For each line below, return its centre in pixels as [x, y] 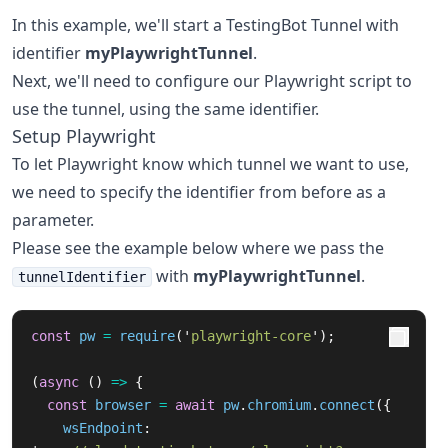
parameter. [53, 220]
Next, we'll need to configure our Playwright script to [212, 81]
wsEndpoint [103, 428]
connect [347, 405]
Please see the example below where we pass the [198, 248]
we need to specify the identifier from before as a [199, 192]
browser [123, 405]
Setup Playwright [84, 136]
